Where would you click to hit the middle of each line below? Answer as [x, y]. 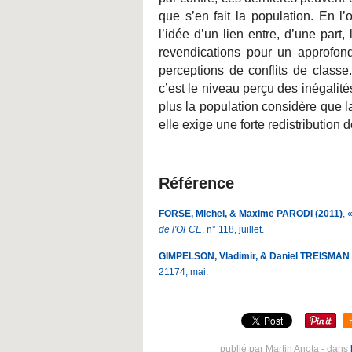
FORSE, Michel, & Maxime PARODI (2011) [251, 214]
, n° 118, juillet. [233, 229]
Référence [196, 183]
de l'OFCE [180, 229]
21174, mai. [183, 272]
